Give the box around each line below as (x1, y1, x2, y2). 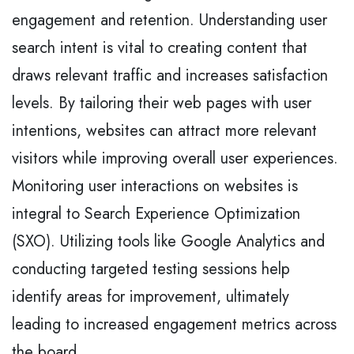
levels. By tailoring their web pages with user (12, 91, 311, 115)
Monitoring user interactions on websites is (12, 174, 298, 198)
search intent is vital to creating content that (12, 36, 307, 59)
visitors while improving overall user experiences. (12, 146, 338, 170)
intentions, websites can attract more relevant (12, 119, 317, 142)
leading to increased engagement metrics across (12, 312, 337, 336)
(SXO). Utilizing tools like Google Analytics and (12, 229, 325, 253)
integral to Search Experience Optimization (12, 201, 300, 225)
